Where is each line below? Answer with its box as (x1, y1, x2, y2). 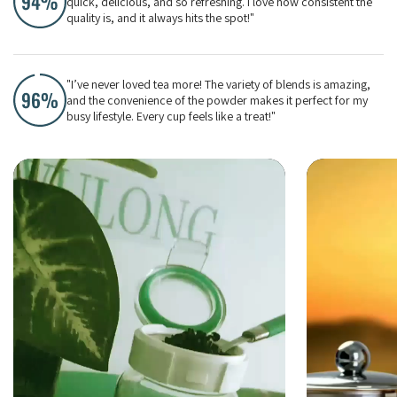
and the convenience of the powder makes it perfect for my (66, 92, 368, 109)
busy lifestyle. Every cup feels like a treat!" (66, 108, 276, 125)
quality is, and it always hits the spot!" (66, 10, 254, 27)
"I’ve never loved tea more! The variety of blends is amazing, (66, 76, 370, 93)
